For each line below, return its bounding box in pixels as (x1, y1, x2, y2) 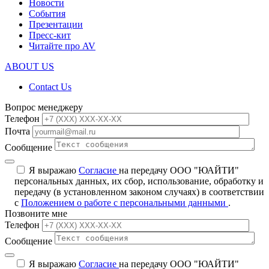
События (29, 8, 65, 19)
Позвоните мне (5, 208, 67, 219)
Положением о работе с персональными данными (21, 197, 228, 208)
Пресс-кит (29, 29, 71, 40)
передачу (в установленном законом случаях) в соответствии (14, 186, 264, 197)
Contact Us (29, 81, 71, 92)
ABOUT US (5, 61, 54, 71)
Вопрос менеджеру (5, 101, 83, 112)
